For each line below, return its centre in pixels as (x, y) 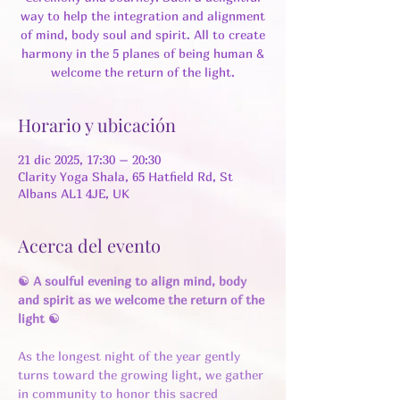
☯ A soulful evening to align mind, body (134, 280)
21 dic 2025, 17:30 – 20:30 (89, 159)
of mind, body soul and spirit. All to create (143, 34)
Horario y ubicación (97, 124)
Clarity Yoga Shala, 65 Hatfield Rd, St (125, 176)
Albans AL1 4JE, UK (74, 193)
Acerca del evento (89, 245)
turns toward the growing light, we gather (142, 374)
